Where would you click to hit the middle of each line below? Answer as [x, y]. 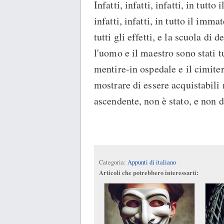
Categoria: [113, 162]
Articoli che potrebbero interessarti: [149, 173]
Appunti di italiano [152, 162]
